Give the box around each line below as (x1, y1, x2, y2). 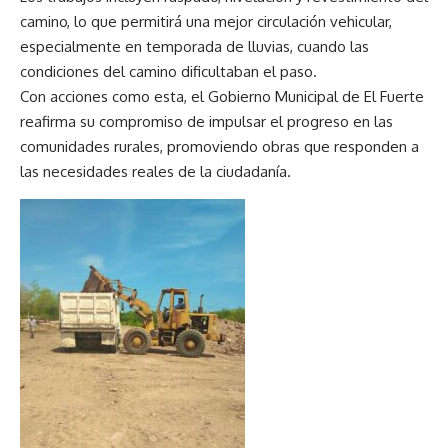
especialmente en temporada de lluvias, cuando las (20, 36, 369, 56)
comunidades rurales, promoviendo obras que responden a (20, 136, 419, 156)
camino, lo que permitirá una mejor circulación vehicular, (20, 11, 392, 31)
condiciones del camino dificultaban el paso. (20, 61, 317, 81)
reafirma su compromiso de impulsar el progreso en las (20, 111, 393, 131)
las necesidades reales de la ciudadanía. (20, 161, 291, 181)
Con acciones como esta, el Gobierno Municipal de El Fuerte (20, 86, 424, 106)
